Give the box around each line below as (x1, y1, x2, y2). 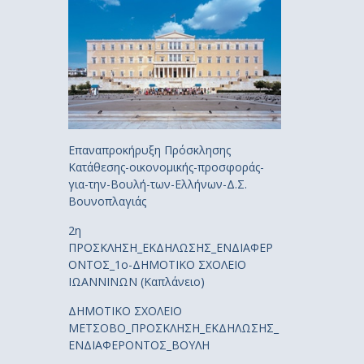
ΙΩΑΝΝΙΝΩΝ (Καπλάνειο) (67, 273, 205, 289)
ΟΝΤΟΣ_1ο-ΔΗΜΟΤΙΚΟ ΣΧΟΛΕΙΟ (67, 256, 246, 272)
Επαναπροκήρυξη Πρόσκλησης (67, 141, 231, 158)
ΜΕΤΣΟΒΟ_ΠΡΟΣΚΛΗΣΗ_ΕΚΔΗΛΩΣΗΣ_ (67, 319, 279, 336)
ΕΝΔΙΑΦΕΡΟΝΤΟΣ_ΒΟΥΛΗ (67, 336, 210, 353)
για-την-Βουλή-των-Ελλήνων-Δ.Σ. (67, 175, 247, 192)
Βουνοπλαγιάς (67, 193, 146, 209)
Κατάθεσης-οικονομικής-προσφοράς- (67, 158, 264, 175)
